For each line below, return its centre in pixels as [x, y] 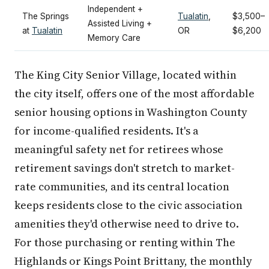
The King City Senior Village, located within [125, 75]
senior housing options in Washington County [131, 112]
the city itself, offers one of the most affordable [134, 94]
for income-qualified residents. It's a [107, 131]
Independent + [115, 9]
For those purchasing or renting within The [125, 243]
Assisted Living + [120, 24]
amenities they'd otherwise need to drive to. [127, 224]
